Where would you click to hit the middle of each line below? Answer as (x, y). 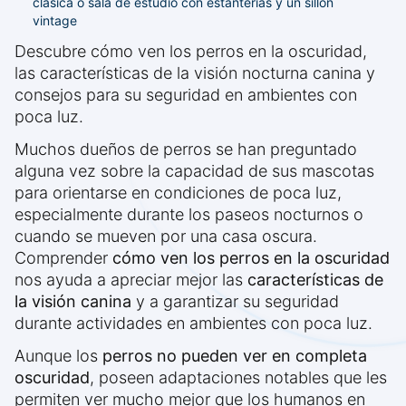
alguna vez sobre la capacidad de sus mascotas (194, 171)
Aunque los (58, 356)
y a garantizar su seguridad (235, 302)
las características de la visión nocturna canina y (195, 73)
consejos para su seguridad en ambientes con (186, 95)
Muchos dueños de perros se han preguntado (186, 150)
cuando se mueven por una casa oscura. (166, 237)
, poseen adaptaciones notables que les (238, 378)
